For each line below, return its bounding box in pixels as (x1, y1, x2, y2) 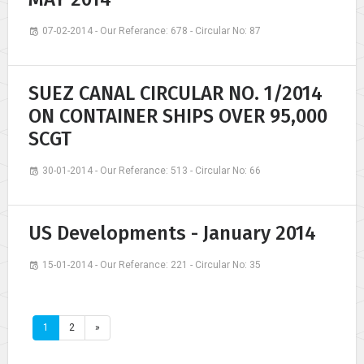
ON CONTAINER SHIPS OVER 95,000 (28, 104, 327, 128)
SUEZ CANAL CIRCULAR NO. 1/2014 (28, 81, 323, 105)
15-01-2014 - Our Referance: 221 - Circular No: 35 (42, 258, 261, 271)
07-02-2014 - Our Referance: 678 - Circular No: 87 (42, 24, 261, 37)
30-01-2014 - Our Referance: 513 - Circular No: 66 (42, 164, 261, 176)
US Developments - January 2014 (28, 221, 316, 245)
